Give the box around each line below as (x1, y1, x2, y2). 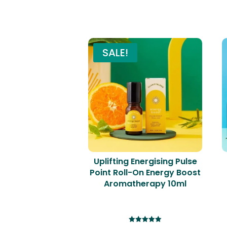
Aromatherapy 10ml (104, 177, 187, 190)
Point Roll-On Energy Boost (90, 166, 201, 178)
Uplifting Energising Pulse (93, 155, 197, 167)
